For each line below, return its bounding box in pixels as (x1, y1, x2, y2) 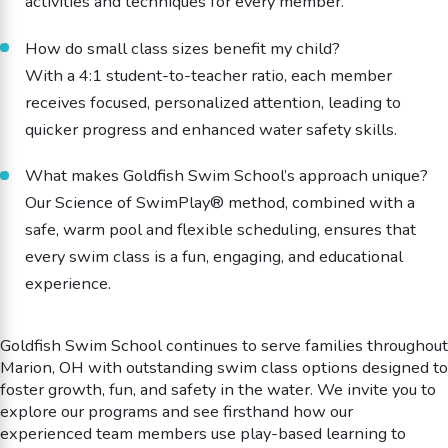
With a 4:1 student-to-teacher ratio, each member (24, 63, 392, 87)
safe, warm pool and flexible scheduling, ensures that (24, 218, 416, 242)
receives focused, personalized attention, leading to (24, 90, 401, 114)
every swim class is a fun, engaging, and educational (24, 245, 403, 269)
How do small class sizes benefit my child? (24, 36, 340, 60)
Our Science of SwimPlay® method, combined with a (24, 191, 415, 215)
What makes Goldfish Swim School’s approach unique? (24, 164, 428, 188)
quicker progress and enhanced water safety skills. (24, 117, 397, 141)
